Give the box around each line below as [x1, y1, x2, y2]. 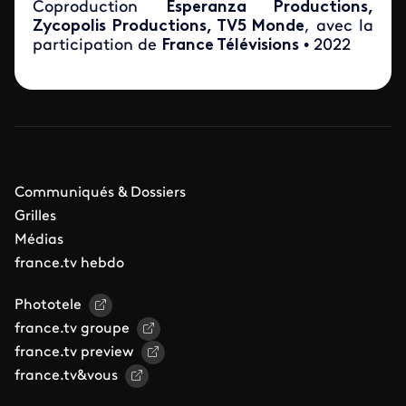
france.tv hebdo [14, 256, 124, 271]
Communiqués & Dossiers [14, 185, 186, 200]
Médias [14, 232, 63, 247]
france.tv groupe [14, 321, 130, 336]
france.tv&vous [14, 368, 118, 383]
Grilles [14, 208, 56, 224]
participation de [33, 36, 161, 54]
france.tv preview [14, 344, 134, 360]
